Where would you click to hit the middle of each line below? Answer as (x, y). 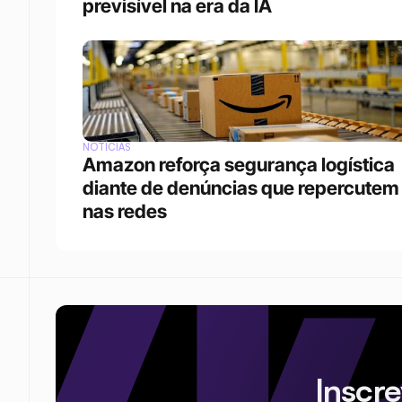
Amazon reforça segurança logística (239, 165)
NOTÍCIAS (107, 147)
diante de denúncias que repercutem (241, 188)
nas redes (125, 211)
